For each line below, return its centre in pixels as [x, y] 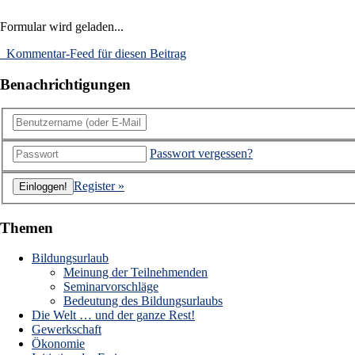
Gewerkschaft [67, 330]
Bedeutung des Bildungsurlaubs [143, 301]
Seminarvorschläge [111, 287]
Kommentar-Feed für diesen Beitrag [95, 53]
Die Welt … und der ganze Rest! [113, 315]
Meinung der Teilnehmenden [136, 273]
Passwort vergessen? [201, 154]
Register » [99, 186]
